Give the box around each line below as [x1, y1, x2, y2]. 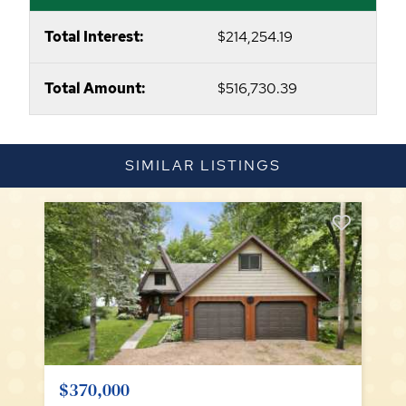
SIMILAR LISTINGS [125, 156, 281, 176]
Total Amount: [44, 79, 145, 99]
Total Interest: [44, 27, 143, 47]
